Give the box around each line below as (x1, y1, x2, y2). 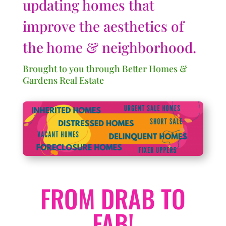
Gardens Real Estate (22, 74, 104, 86)
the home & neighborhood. (22, 37, 196, 56)
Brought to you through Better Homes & (22, 62, 187, 75)
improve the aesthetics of (22, 16, 184, 35)
